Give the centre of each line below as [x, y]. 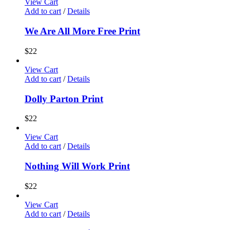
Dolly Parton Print [64, 99]
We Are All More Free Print [82, 31]
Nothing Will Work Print [77, 166]
